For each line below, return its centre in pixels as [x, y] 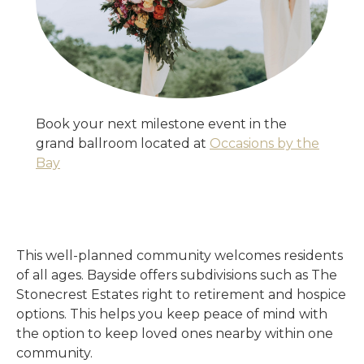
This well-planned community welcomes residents [180, 255]
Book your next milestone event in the [161, 123]
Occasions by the [264, 143]
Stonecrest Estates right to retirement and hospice [181, 294]
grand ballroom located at [123, 143]
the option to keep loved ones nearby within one [175, 333]
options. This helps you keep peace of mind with [172, 314]
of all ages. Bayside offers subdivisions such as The [177, 275]
